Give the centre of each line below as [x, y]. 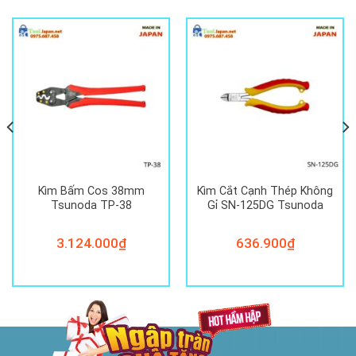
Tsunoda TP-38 [91, 205]
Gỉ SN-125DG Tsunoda [265, 205]
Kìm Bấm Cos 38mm [91, 191]
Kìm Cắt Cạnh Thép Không [265, 191]
